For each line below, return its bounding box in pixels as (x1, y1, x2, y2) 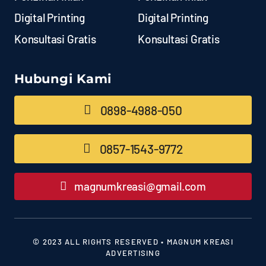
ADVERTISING (106, 248, 160, 258)
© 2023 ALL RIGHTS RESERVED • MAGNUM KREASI (33, 236, 233, 246)
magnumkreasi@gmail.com (74, 179, 206, 193)
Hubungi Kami (14, 71, 112, 86)
